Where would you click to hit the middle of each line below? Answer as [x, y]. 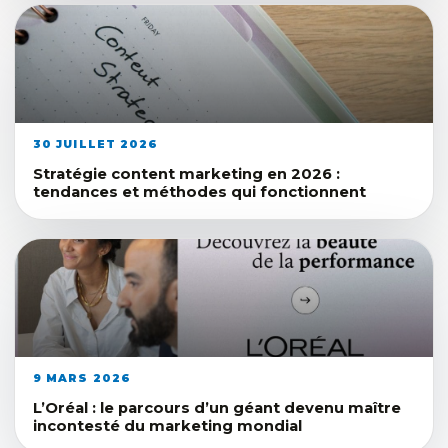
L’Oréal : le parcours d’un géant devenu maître [217, 407]
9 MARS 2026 [82, 377]
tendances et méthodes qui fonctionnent [199, 191]
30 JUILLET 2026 [96, 143]
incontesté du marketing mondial [167, 425]
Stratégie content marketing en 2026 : [186, 173]
